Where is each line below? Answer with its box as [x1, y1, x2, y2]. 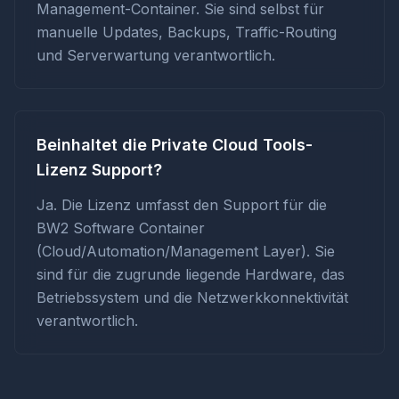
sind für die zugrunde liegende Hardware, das [37, 265, 345, 283]
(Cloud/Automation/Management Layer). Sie [37, 242, 335, 260]
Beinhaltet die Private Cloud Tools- [37, 135, 313, 154]
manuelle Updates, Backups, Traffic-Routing [37, 23, 337, 41]
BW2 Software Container [37, 219, 205, 237]
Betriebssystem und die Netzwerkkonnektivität [37, 289, 348, 306]
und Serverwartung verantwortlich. [37, 46, 275, 64]
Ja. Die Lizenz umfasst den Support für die [37, 196, 327, 214]
